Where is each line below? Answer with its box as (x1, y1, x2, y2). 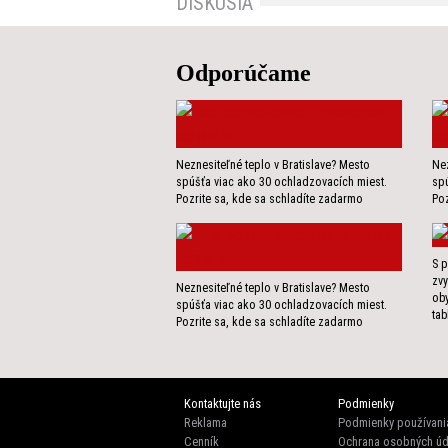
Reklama (184, 415, 227, 431)
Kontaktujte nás (184, 396, 261, 412)
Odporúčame (176, 60, 311, 87)
